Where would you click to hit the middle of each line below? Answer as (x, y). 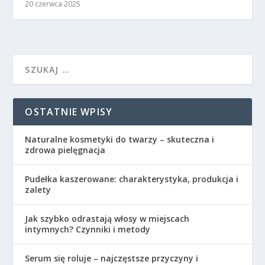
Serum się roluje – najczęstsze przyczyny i (112, 258)
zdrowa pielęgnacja (65, 150)
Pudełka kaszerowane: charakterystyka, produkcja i (132, 179)
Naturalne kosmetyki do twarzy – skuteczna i (120, 139)
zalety (38, 189)
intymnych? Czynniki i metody (88, 229)
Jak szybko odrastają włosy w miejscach (107, 218)
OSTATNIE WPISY (69, 112)
